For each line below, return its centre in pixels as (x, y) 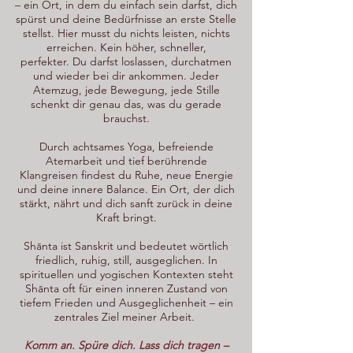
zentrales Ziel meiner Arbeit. (126, 317)
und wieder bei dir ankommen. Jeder (126, 76)
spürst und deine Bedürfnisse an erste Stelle (126, 19)
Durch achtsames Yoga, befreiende (126, 147)
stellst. (38, 33)
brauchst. (126, 118)
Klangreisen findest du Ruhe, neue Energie (126, 175)
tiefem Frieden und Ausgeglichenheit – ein (126, 303)
